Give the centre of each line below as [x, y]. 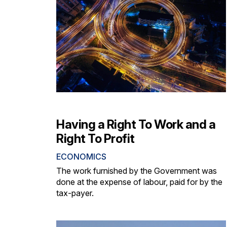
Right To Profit [96, 138]
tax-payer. [75, 193]
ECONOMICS [81, 156]
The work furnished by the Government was [137, 171]
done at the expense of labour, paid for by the [139, 182]
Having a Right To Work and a [136, 124]
